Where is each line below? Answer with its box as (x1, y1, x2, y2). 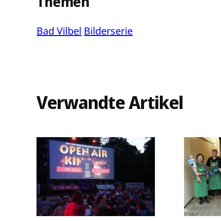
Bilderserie (84, 24, 133, 37)
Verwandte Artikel (37, 90, 184, 115)
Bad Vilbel (37, 24, 82, 37)
